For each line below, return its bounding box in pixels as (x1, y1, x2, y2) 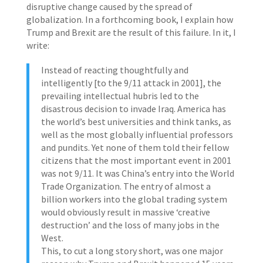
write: (26, 39, 49, 51)
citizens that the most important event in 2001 (41, 154, 231, 166)
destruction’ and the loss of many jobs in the (41, 219, 220, 231)
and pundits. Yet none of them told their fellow (41, 141, 229, 153)
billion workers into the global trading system (41, 193, 227, 205)
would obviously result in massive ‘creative (41, 206, 210, 218)
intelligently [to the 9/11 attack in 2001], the (41, 77, 221, 89)
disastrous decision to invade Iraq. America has (41, 103, 226, 114)
